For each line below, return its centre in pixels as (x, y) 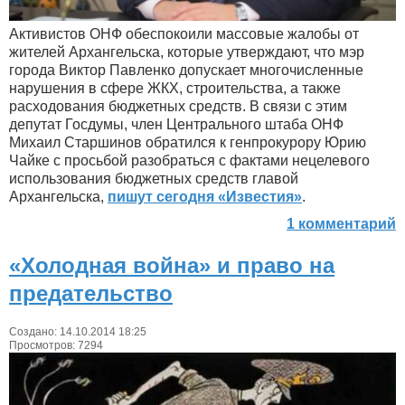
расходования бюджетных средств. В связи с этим (178, 106)
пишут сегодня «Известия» (205, 196)
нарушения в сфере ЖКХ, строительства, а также (175, 88)
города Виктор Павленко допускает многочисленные (186, 70)
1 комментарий (341, 223)
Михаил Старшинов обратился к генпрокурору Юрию (188, 142)
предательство (91, 293)
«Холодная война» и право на (172, 265)
